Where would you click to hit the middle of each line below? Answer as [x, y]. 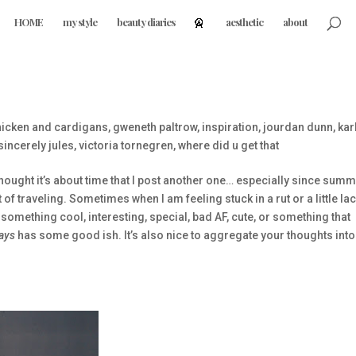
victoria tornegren [126, 145]
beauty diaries [145, 22]
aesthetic [245, 22]
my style [79, 22]
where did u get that [228, 145]
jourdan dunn [298, 127]
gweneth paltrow [155, 127]
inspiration [230, 127]
